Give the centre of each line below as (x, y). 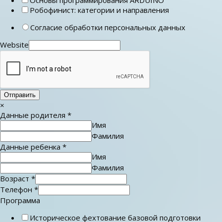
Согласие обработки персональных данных (108, 27)
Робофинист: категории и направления (99, 10)
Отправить (20, 95)
